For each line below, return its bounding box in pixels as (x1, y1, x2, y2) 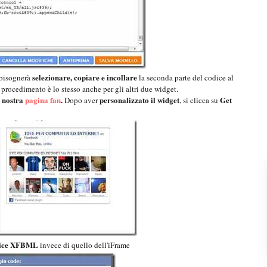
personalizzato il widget (100, 94, 179, 106)
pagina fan (25, 94, 61, 106)
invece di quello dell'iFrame (40, 240, 132, 251)
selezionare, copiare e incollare (32, 72, 137, 83)
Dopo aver (63, 95, 100, 106)
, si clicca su (179, 95, 220, 106)
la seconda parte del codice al (137, 72, 234, 83)
